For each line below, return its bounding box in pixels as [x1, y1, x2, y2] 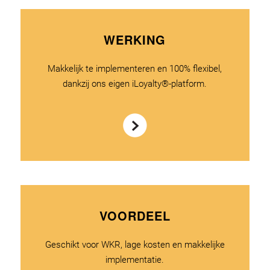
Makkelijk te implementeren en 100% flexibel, [48, 63, 222, 74]
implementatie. [105, 254, 165, 265]
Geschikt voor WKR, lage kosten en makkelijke [45, 239, 225, 250]
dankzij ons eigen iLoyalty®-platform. [63, 78, 207, 89]
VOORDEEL [99, 207, 171, 224]
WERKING [104, 30, 166, 48]
